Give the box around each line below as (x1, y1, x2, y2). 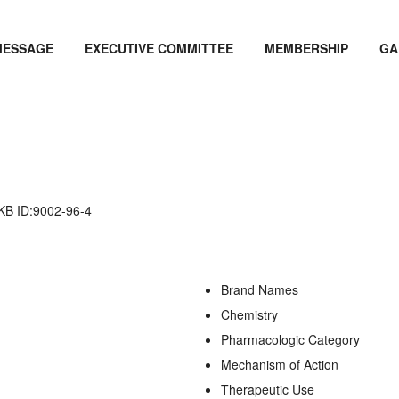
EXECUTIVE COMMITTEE (85, 39, 234, 57)
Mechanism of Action (221, 354, 338, 373)
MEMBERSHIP (265, 39, 349, 57)
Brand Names (221, 280, 298, 298)
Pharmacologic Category (221, 330, 360, 348)
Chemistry (221, 305, 278, 323)
